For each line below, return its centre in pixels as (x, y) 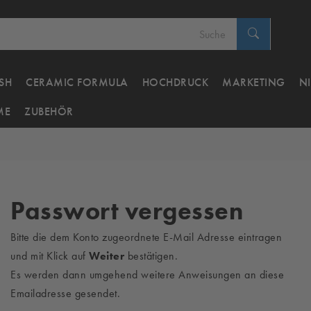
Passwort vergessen (127, 210)
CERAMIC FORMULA (77, 82)
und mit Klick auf (50, 256)
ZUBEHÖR (49, 111)
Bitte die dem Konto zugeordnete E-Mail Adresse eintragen (146, 237)
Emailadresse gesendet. (65, 293)
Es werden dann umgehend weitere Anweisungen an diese (147, 275)
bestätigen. (151, 256)
